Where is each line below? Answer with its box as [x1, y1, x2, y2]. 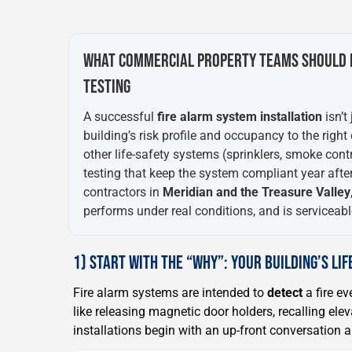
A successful [83, 108, 157, 124]
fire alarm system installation [157, 108, 322, 124]
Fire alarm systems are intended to [73, 284, 267, 300]
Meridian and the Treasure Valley [163, 184, 350, 200]
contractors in [83, 184, 163, 200]
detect [267, 284, 302, 300]
